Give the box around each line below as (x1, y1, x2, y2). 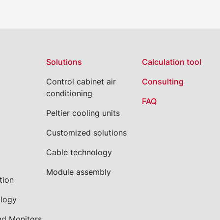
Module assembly (46, 167, 111, 177)
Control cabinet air (46, 77, 116, 86)
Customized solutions (46, 128, 127, 137)
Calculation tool (141, 57, 201, 67)
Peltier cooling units (46, 108, 120, 118)
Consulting (141, 77, 184, 86)
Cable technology (46, 147, 112, 157)
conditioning (46, 88, 93, 98)
